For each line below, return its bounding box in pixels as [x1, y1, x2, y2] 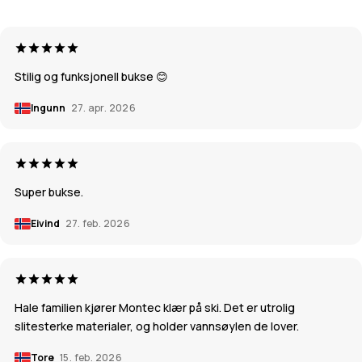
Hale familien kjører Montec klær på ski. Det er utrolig [15, 300, 295, 316]
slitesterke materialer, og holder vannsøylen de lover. [15, 318, 299, 335]
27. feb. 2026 [65, 217, 131, 231]
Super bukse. [15, 184, 83, 200]
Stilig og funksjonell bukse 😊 [15, 69, 168, 85]
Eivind [31, 217, 61, 231]
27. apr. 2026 [71, 101, 137, 116]
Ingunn [31, 101, 67, 116]
